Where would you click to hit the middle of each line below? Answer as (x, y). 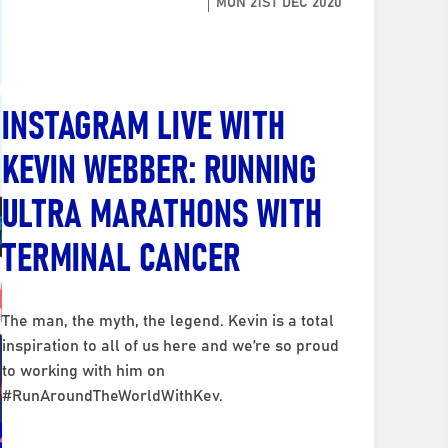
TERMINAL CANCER (122, 254)
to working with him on (84, 369)
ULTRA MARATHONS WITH (162, 210)
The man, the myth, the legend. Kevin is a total (168, 319)
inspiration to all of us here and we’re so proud (171, 344)
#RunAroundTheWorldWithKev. (113, 394)
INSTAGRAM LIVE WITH (144, 122)
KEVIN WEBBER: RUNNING (160, 166)
